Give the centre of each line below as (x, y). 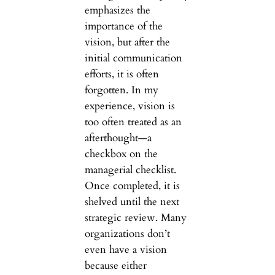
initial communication (133, 58)
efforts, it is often (122, 74)
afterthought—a (118, 138)
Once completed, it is (132, 186)
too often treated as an (133, 122)
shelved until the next (132, 202)
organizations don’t (127, 234)
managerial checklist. (130, 170)
